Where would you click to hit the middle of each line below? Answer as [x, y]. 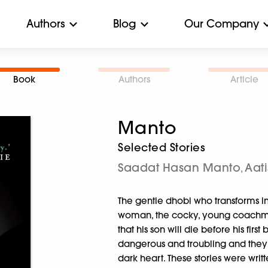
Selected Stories [162, 147]
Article [244, 79]
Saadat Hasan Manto [179, 167]
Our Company [222, 24]
